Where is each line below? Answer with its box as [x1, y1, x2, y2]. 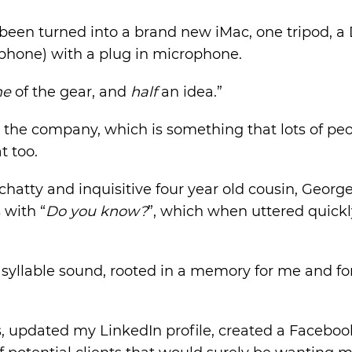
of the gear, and [11, 83, 130, 101]
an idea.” [157, 83, 222, 101]
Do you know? [46, 203, 148, 220]
